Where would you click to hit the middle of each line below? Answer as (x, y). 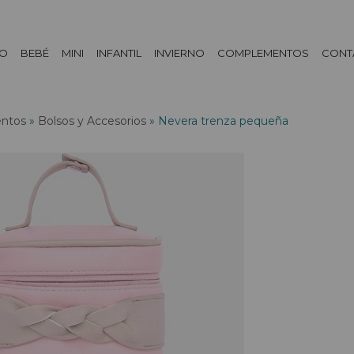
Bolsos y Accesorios (92, 121)
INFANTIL (119, 53)
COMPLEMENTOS (264, 53)
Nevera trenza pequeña (223, 121)
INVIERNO (180, 53)
